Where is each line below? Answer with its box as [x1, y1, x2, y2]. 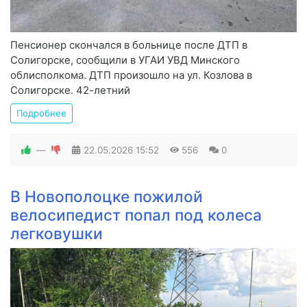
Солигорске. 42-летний [10, 83, 130, 97]
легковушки [10, 223, 103, 243]
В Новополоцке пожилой [10, 186, 203, 206]
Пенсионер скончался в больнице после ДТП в [10, 38, 247, 51]
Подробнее [16, 107, 66, 119]
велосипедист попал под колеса [10, 205, 262, 224]
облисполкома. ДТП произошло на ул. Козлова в [10, 68, 252, 82]
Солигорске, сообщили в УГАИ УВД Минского [10, 53, 240, 66]
